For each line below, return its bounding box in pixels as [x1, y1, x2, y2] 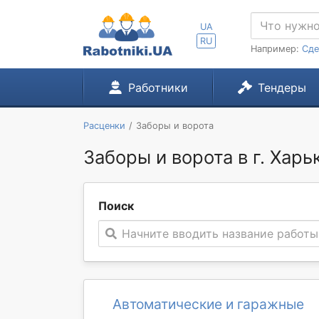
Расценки [83, 120, 125, 131]
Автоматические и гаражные [112, 296, 304, 313]
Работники [127, 80, 188, 95]
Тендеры [257, 80, 306, 95]
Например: [251, 43, 302, 54]
